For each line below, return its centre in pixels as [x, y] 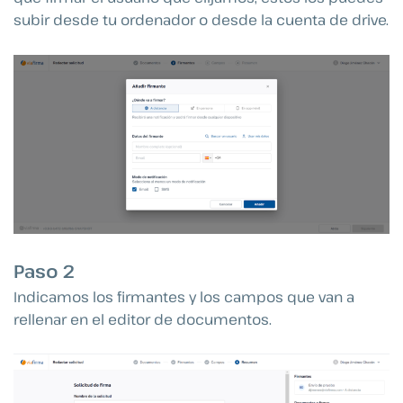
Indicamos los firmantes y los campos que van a [184, 296]
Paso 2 [44, 271]
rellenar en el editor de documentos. [143, 319]
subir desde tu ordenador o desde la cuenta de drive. [201, 20]
